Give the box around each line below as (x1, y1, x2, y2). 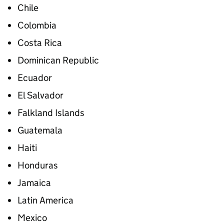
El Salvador (17, 89, 63, 101)
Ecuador (17, 72, 52, 83)
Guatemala (17, 124, 62, 136)
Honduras (17, 159, 58, 171)
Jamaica (17, 177, 51, 188)
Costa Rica (17, 37, 62, 48)
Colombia (17, 19, 56, 31)
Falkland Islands (17, 107, 84, 118)
